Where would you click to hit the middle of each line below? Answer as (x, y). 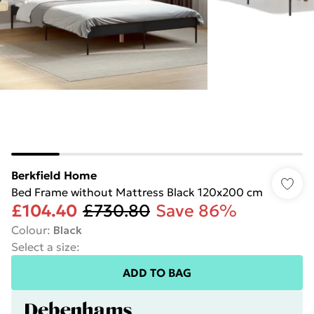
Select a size (44, 247)
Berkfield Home (54, 175)
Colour (29, 230)
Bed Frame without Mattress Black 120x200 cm (137, 192)
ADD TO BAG (157, 273)
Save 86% (196, 211)
